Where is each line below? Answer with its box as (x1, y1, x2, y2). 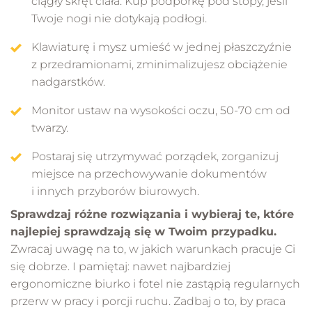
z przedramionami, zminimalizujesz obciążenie (31, 57, 288, 71)
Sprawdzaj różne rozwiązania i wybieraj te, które (10, 207, 294, 221)
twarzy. (31, 120, 68, 134)
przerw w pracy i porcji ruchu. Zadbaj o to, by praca (10, 294, 286, 308)
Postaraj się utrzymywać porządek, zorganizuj (31, 149, 279, 163)
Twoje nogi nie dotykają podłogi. (31, 11, 207, 25)
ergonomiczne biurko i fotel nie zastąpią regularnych (10, 276, 300, 290)
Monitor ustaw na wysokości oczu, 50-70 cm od (31, 103, 290, 117)
